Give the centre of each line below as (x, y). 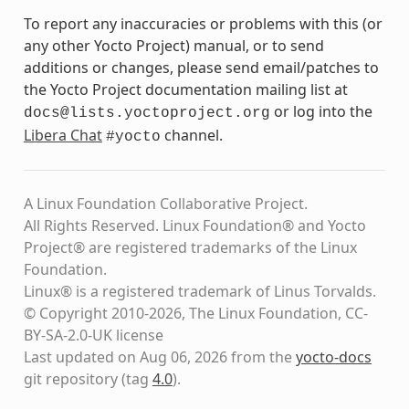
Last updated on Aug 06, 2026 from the (159, 357)
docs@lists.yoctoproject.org (147, 113)
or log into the (321, 111)
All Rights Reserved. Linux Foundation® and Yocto (194, 225)
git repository (70, 378)
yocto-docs (333, 357)
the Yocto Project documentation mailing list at (185, 89)
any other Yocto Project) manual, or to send (173, 45)
